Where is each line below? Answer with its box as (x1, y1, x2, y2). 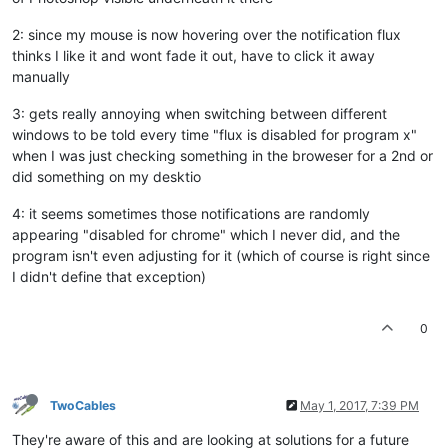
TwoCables (50, 397, 116, 413)
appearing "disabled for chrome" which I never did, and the (12, 225, 400, 243)
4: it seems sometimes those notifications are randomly (12, 204, 370, 222)
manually (12, 67, 70, 85)
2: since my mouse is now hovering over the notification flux (12, 25, 401, 43)
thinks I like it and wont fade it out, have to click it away (12, 46, 375, 64)
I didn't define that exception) (12, 267, 206, 285)
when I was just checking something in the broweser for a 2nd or (12, 146, 433, 164)
